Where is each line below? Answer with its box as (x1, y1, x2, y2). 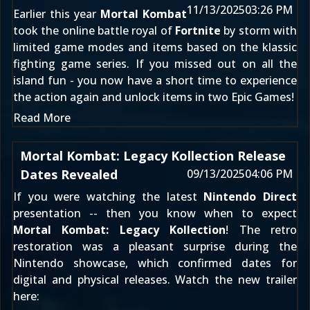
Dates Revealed (20, 166, 118, 183)
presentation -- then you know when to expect (13, 206, 297, 221)
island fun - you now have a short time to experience (13, 73, 297, 88)
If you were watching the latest (13, 189, 204, 204)
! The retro (226, 222, 298, 237)
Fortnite (175, 23, 221, 38)
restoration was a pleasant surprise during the (13, 239, 297, 254)
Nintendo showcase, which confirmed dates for (13, 255, 297, 271)
